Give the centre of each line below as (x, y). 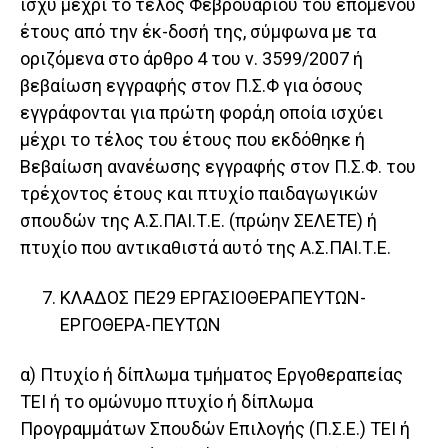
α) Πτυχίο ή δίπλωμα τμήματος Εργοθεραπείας (211, 375)
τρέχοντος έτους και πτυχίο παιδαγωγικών (199, 194)
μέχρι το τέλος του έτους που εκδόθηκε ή (192, 140)
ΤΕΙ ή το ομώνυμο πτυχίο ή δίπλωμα (166, 402)
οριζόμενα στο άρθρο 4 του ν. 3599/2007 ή (191, 59)
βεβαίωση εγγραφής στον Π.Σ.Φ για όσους (191, 86)
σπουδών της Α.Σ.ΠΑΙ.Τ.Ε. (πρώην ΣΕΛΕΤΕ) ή (198, 221)
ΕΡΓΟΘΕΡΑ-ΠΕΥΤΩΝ (140, 325)
